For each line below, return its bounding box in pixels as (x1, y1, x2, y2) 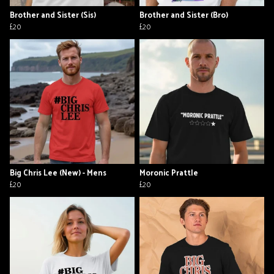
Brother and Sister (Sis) (10, 7, 96, 22)
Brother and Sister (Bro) (139, 7, 228, 22)
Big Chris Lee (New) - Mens (10, 165, 106, 180)
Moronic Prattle (139, 165, 198, 180)
